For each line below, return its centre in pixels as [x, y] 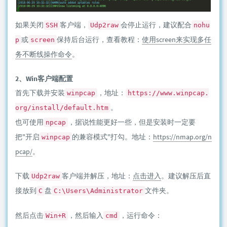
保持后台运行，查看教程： [99, 40]
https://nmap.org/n [182, 137]
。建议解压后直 [186, 176]
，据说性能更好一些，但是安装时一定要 [132, 122]
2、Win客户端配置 [44, 79]
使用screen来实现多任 [177, 40]
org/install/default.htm [62, 108]
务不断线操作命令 [44, 54]
